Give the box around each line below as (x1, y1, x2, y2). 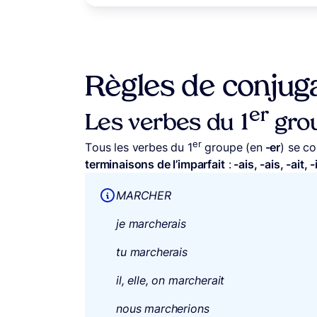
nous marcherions (116, 301, 209, 316)
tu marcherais (116, 244, 188, 259)
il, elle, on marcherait (116, 272, 225, 287)
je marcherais (116, 216, 186, 231)
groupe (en (201, 139, 263, 154)
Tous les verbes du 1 (85, 139, 192, 154)
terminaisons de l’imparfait (85, 156, 225, 171)
